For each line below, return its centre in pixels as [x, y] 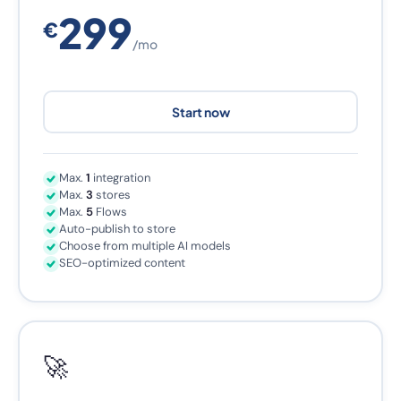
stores [112, 195]
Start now [200, 112]
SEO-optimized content [122, 263]
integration [120, 178]
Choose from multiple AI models [145, 246]
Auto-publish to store [117, 229]
